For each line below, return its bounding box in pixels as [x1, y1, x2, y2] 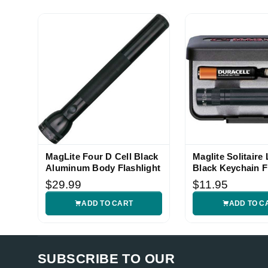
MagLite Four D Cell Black [45, 151, 159, 162]
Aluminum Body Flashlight [45, 163, 160, 173]
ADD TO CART [81, 199, 133, 208]
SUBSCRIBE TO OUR [38, 251, 175, 267]
